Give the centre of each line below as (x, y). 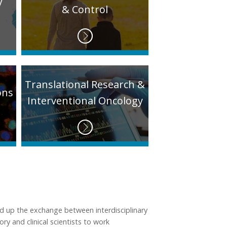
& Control (85, 10)
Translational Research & (85, 85)
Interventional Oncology (85, 101)
